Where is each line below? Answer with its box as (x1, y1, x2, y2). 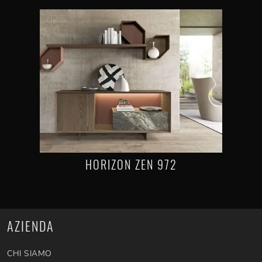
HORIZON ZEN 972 (85, 156, 177, 173)
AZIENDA (7, 216, 54, 235)
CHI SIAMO (7, 248, 52, 259)
